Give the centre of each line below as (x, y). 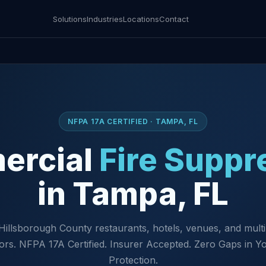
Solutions (70, 19)
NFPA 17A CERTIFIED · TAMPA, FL (133, 121)
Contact (174, 19)
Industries (105, 19)
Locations (141, 19)
